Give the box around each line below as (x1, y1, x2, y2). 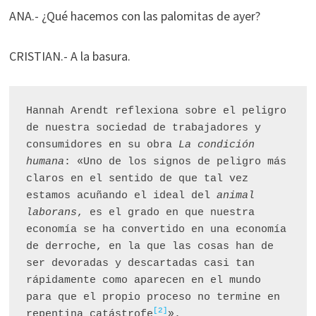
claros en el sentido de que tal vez (25, 173, 248, 185)
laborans (25, 207, 77, 219)
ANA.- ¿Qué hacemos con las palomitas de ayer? (8, 8, 260, 24)
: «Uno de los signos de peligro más (63, 156, 286, 168)
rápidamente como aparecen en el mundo (25, 274, 261, 286)
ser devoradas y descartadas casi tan (25, 257, 255, 269)
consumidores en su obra (25, 139, 178, 151)
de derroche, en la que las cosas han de (25, 241, 274, 253)
